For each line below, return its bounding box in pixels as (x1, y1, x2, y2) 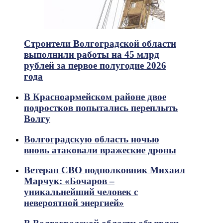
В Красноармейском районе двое (24, 91, 166, 102)
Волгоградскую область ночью (24, 133, 159, 144)
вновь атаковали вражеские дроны (24, 144, 176, 155)
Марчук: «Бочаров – (24, 176, 114, 187)
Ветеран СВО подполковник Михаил (24, 165, 185, 176)
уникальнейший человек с (24, 187, 138, 198)
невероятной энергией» (24, 198, 124, 209)
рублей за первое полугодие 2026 (24, 60, 166, 71)
